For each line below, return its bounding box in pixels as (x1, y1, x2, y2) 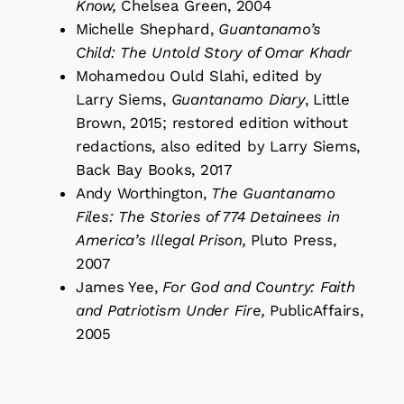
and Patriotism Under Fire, (75, 300, 271, 319)
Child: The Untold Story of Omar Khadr (75, 42, 352, 61)
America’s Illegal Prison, (75, 230, 252, 249)
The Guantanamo (211, 183, 335, 202)
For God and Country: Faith (162, 277, 355, 296)
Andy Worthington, (75, 183, 212, 202)
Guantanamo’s (218, 19, 322, 38)
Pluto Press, (251, 230, 336, 249)
